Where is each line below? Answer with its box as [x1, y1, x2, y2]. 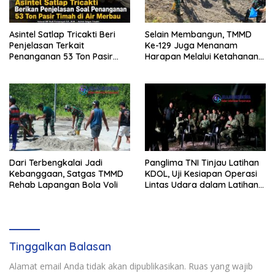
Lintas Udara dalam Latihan [145, 179, 258, 191]
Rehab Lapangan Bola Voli [9, 179, 118, 191]
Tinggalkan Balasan [9, 239, 111, 254]
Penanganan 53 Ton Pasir [9, 50, 113, 62]
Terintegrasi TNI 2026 [145, 190, 232, 202]
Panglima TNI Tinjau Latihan [145, 157, 259, 169]
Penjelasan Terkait [9, 39, 84, 51]
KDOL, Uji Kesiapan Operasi [145, 168, 257, 180]
